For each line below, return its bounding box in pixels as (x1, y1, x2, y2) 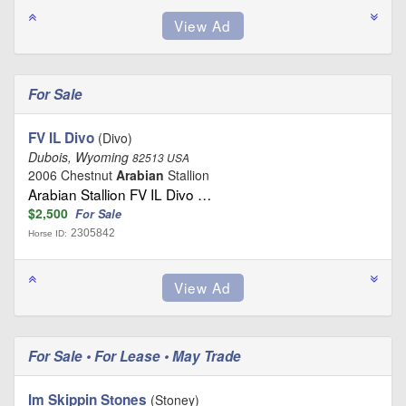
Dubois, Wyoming (28, 148, 132, 167)
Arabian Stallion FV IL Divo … (28, 184, 211, 205)
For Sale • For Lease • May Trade (28, 346, 245, 367)
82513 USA (132, 150, 189, 166)
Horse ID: (28, 228, 67, 239)
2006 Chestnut (28, 166, 116, 185)
